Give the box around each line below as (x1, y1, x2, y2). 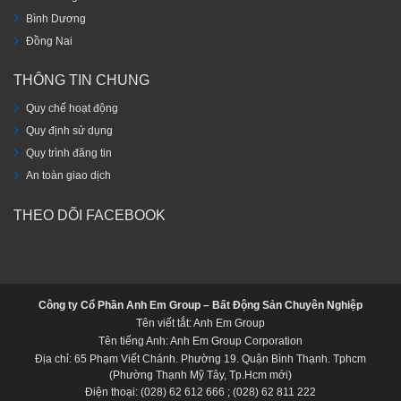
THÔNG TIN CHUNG (13, 73, 149, 89)
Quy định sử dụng (26, 124, 113, 138)
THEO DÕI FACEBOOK (13, 207, 166, 223)
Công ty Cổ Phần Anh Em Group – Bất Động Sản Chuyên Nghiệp (38, 299, 363, 312)
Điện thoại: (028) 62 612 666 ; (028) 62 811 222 (85, 386, 316, 399)
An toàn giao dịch (26, 169, 111, 183)
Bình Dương (26, 13, 86, 26)
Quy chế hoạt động (26, 102, 118, 115)
